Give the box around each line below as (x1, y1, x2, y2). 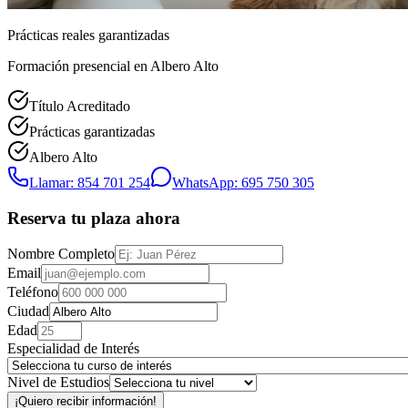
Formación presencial (7, 57, 134, 74)
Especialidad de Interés (7, 341, 139, 357)
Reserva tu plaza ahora (7, 208, 180, 228)
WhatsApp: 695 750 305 (172, 174, 314, 190)
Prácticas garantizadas (29, 123, 155, 139)
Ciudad (7, 303, 49, 320)
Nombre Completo (7, 246, 115, 262)
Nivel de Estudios (7, 374, 109, 391)
